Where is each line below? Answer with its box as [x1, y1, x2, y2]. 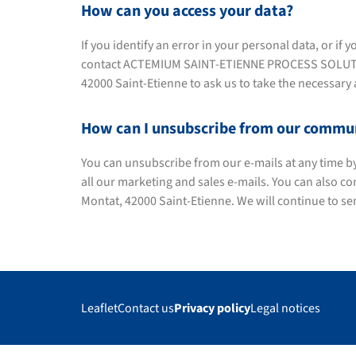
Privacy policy [174, 299, 250, 317]
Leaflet [81, 299, 118, 317]
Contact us [118, 299, 174, 317]
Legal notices [250, 299, 320, 317]
